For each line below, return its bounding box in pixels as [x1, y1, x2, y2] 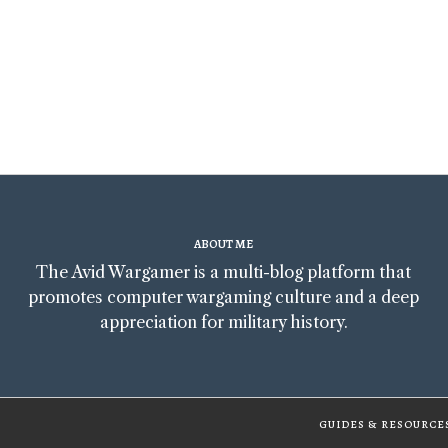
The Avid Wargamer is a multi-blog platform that [36, 262, 412, 283]
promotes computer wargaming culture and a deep [28, 287, 420, 308]
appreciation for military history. [99, 312, 348, 333]
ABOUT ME [194, 236, 254, 253]
